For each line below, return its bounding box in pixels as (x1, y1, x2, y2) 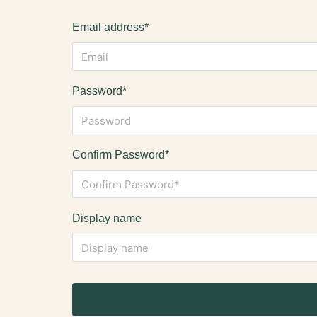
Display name (72, 212, 142, 224)
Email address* (72, 21, 149, 33)
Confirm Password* (72, 149, 169, 161)
